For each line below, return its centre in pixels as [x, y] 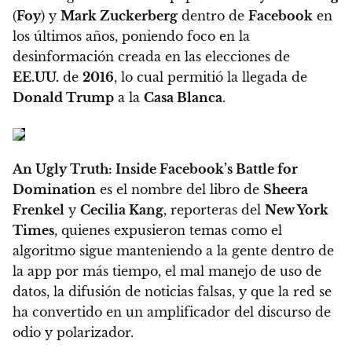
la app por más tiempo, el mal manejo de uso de [167, 271]
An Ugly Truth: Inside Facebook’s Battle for [155, 169]
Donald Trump [63, 97]
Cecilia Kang [122, 209]
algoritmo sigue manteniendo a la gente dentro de [173, 250]
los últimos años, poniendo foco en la [131, 36]
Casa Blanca [183, 97]
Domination [54, 189]
